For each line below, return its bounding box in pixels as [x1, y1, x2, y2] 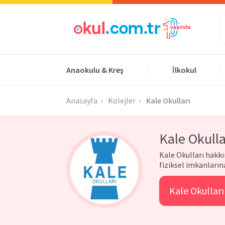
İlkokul [172, 65, 196, 75]
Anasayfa [66, 95, 97, 105]
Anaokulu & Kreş [66, 65, 124, 75]
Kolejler [108, 95, 136, 105]
